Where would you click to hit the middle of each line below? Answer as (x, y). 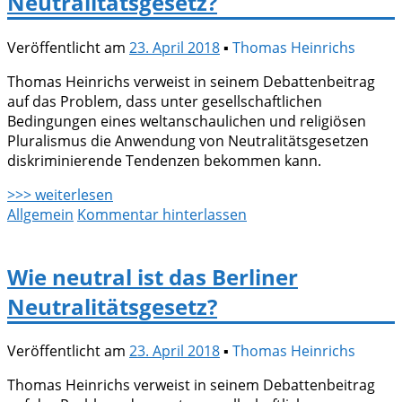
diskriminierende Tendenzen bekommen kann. (164, 160)
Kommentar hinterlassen (162, 214)
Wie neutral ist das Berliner (153, 276)
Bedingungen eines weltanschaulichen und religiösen (187, 121)
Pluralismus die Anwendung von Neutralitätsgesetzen (188, 140)
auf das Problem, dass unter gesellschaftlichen (165, 101)
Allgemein (40, 214)
